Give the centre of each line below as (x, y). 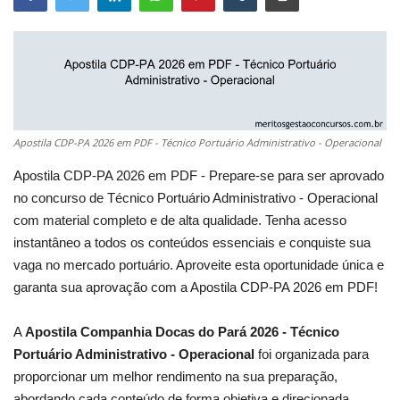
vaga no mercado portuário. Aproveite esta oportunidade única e (199, 265)
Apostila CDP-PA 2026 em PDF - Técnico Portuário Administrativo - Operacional (197, 143)
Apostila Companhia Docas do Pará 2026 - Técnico (182, 332)
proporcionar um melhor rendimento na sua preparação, (175, 377)
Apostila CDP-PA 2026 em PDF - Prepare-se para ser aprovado (199, 176)
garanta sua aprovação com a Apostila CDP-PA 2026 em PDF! (196, 287)
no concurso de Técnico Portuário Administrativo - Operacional (196, 198)
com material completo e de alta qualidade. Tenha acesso (180, 221)
